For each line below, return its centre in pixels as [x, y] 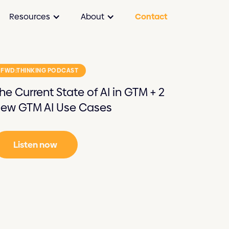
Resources [30, 16]
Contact [151, 16]
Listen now [36, 145]
